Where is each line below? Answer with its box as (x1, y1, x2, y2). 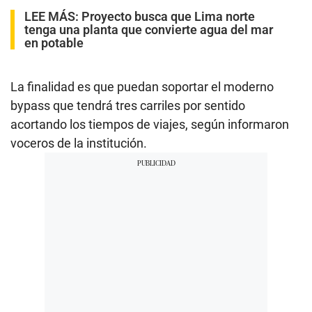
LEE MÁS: (24, 9, 81, 24)
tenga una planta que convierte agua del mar (24, 22, 273, 38)
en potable (24, 36, 84, 51)
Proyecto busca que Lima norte (81, 9, 255, 24)
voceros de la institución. (10, 136, 147, 151)
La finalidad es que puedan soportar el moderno (10, 79, 274, 95)
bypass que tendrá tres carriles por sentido (10, 98, 245, 114)
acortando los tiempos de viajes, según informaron (10, 117, 289, 132)
